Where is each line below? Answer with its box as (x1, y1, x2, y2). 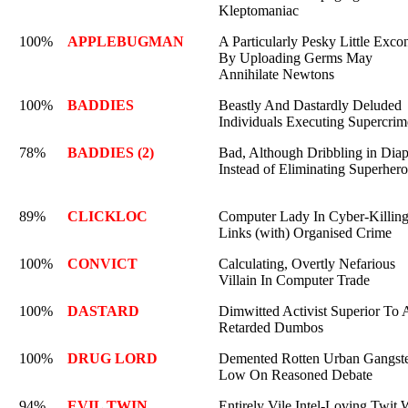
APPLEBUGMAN (67, 34, 184, 49)
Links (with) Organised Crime (219, 225, 392, 240)
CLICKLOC (67, 209, 148, 224)
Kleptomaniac (219, 3, 299, 18)
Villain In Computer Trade (219, 272, 370, 288)
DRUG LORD (67, 351, 158, 366)
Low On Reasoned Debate (219, 367, 372, 382)
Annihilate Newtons (219, 66, 334, 82)
